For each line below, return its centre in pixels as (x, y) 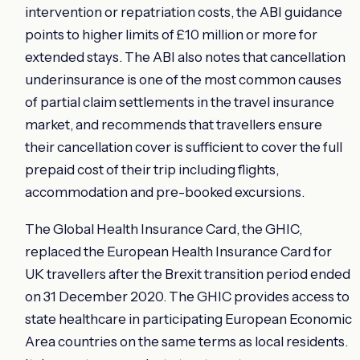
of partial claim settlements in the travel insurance (180, 102)
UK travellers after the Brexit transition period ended (188, 274)
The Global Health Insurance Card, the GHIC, (164, 229)
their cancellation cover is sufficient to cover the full (184, 147)
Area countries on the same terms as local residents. (186, 341)
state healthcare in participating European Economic (188, 319)
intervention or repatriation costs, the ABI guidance (184, 12)
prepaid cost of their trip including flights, (152, 169)
